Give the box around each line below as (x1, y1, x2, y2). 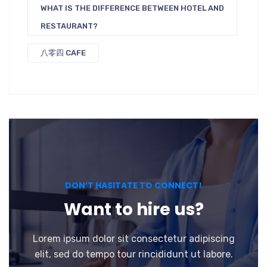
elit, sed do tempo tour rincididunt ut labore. (34, 249, 233, 260)
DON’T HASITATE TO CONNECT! (65, 179, 202, 191)
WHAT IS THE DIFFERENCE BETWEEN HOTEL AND (41, 4, 224, 13)
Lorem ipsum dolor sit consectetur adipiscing (32, 233, 235, 244)
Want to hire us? (63, 198, 204, 221)
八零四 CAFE (41, 48, 86, 57)
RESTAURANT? (41, 21, 98, 30)
